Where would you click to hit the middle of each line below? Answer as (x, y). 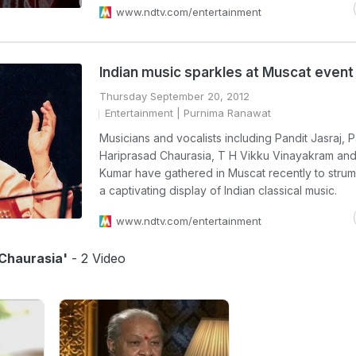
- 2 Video (97, 258)
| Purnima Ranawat (222, 113)
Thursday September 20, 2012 (174, 96)
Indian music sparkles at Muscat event (226, 72)
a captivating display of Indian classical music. (218, 190)
